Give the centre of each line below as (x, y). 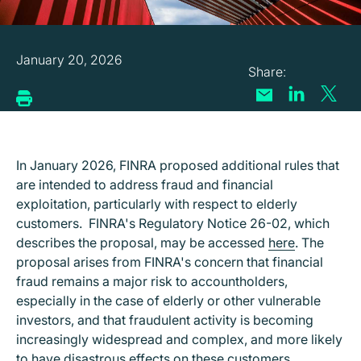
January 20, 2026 (69, 60)
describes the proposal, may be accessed (142, 243)
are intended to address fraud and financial (145, 185)
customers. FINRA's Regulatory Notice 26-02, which (173, 223)
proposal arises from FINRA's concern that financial (170, 262)
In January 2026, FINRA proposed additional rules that (178, 165)
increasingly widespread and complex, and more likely (179, 339)
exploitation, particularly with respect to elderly (157, 204)
